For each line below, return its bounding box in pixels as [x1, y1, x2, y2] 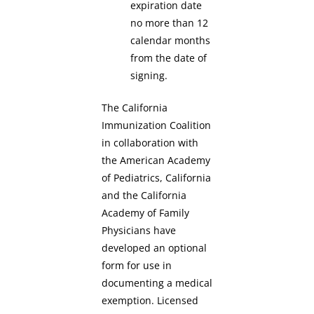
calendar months [130, 34, 211, 48]
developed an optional [102, 240, 207, 254]
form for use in [102, 258, 172, 272]
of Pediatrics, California [102, 170, 211, 184]
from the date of [130, 51, 207, 65]
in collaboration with [102, 135, 198, 149]
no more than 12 [130, 16, 209, 30]
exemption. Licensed [102, 293, 198, 307]
